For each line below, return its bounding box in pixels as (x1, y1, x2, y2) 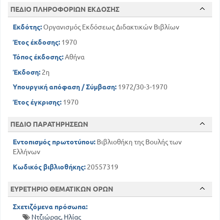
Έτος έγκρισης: (13, 98, 61, 106)
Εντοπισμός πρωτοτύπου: (13, 138, 95, 146)
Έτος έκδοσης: (13, 38, 60, 46)
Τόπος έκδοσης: (13, 53, 63, 61)
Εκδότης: (13, 23, 42, 31)
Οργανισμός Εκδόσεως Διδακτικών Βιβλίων (42, 23, 179, 31)
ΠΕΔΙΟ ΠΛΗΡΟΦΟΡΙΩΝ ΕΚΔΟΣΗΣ (10, 5, 119, 14)
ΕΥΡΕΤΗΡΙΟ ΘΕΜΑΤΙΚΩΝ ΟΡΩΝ (10, 185, 113, 193)
